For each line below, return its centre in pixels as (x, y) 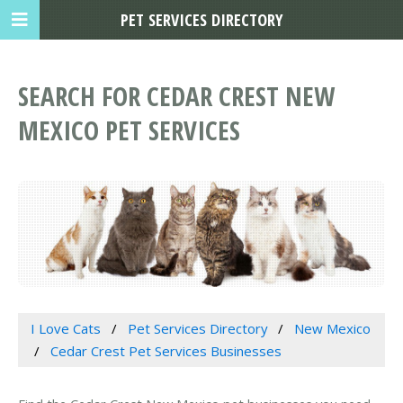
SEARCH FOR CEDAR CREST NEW (176, 96)
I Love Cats (65, 329)
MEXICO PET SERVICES (129, 130)
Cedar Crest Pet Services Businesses (166, 351)
